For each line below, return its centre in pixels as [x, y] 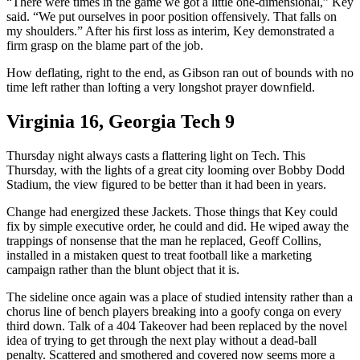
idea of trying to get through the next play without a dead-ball [162, 341]
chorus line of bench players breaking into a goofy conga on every [174, 312]
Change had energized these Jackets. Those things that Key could [172, 212]
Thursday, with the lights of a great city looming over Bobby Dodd [176, 170]
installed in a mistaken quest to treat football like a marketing [159, 256]
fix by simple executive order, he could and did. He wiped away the [178, 227]
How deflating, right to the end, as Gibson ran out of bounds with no [180, 73]
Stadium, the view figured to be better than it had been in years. [166, 185]
